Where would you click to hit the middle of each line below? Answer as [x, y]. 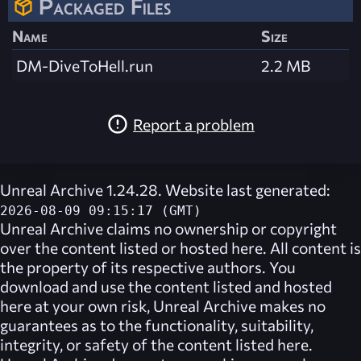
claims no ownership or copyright [220, 228]
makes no [291, 306]
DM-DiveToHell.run [85, 66]
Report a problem [194, 124]
